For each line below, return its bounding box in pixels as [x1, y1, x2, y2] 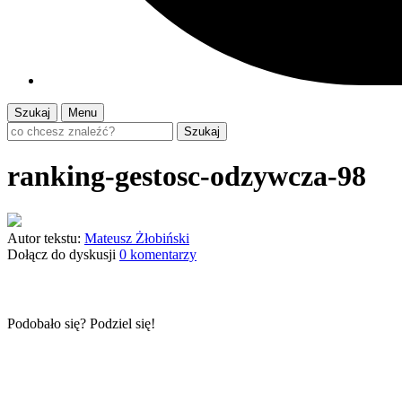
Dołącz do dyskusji [7, 246, 116, 262]
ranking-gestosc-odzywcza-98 [7, 160, 366, 193]
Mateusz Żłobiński [84, 230, 189, 246]
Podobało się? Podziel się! [7, 315, 155, 331]
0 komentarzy [119, 246, 197, 262]
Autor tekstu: [7, 230, 81, 246]
